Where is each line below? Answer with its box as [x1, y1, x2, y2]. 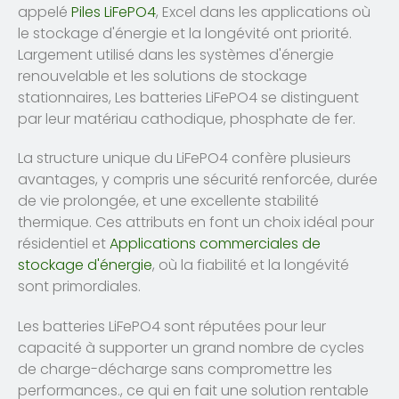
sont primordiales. [18, 276, 141, 297]
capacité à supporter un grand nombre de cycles [18, 338, 364, 359]
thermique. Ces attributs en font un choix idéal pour [18, 212, 374, 233]
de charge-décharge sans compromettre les [18, 359, 332, 380]
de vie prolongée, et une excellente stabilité [18, 191, 319, 212]
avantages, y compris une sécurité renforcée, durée [18, 169, 378, 191]
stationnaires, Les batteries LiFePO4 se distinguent [18, 86, 359, 108]
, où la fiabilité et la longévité [152, 255, 349, 276]
